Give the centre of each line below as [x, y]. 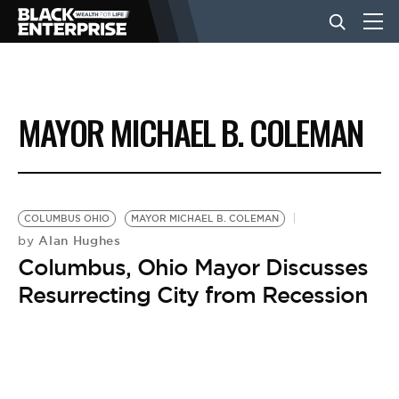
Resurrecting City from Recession [193, 295]
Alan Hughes [77, 240]
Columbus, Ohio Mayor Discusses [193, 267]
